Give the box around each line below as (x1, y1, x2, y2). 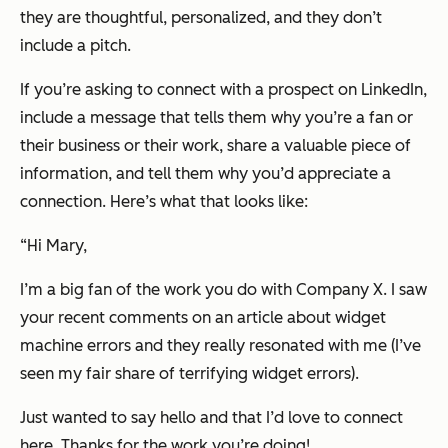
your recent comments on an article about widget (20, 308, 386, 328)
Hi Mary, (27, 236, 87, 256)
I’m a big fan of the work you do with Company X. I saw (20, 280, 427, 300)
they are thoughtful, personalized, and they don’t (20, 8, 382, 28)
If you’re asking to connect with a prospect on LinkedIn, (20, 80, 427, 100)
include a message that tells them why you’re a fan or (20, 108, 413, 128)
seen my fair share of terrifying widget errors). (20, 364, 359, 384)
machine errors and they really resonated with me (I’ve (20, 336, 421, 356)
